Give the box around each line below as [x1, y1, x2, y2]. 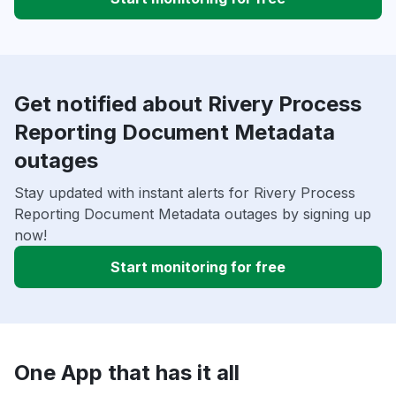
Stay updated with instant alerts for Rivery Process [14, 183, 355, 202]
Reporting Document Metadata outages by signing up [14, 204, 371, 223]
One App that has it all [14, 359, 240, 385]
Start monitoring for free [110, 257, 286, 276]
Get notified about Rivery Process [14, 90, 362, 117]
